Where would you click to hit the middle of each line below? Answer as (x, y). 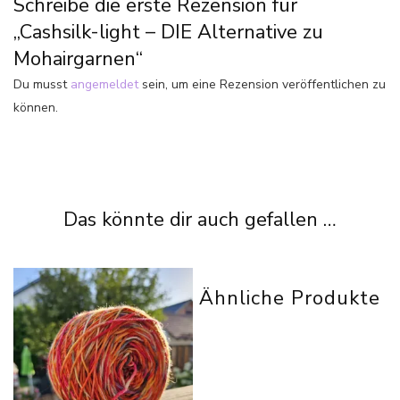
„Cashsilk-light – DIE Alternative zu (168, 32)
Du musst (42, 84)
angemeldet (104, 84)
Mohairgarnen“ (78, 58)
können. (36, 107)
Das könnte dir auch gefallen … (200, 219)
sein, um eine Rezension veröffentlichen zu (262, 84)
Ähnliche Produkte (289, 298)
